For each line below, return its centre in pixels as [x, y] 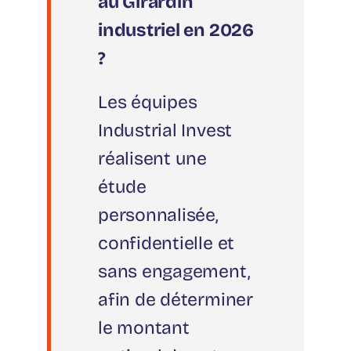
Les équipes [148, 103]
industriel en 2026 [176, 31]
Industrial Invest [165, 131]
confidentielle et [166, 244]
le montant [144, 328]
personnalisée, [158, 215]
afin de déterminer [175, 300]
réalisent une [153, 159]
